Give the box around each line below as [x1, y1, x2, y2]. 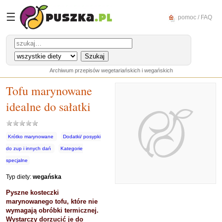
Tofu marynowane [6, 83, 92, 99]
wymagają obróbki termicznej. [6, 207, 99, 214]
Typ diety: [6, 173, 33, 180]
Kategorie [60, 146, 83, 151]
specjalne [6, 158, 28, 163]
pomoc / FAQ [176, 13, 212, 21]
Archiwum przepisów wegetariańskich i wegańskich [49, 67, 173, 73]
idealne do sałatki [6, 99, 91, 114]
